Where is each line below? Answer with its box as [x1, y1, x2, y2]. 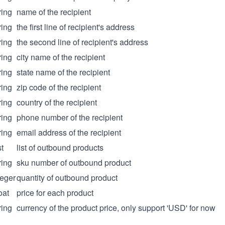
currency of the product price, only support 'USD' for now [17, 202, 215, 213]
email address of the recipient [17, 127, 121, 138]
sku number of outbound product [17, 157, 131, 168]
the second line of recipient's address [17, 36, 148, 48]
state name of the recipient [17, 66, 110, 78]
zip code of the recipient [17, 81, 101, 93]
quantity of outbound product [17, 172, 118, 183]
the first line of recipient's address [17, 21, 135, 33]
